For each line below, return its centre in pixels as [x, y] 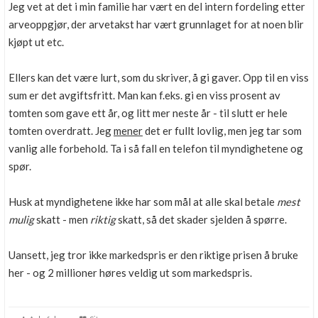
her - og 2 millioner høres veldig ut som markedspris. [130, 273]
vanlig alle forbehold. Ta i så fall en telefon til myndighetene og [156, 148]
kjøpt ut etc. [36, 42]
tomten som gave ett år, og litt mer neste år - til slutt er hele [148, 113]
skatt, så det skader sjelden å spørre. [201, 219]
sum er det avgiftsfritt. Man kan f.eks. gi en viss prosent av [144, 95]
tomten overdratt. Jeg [61, 131]
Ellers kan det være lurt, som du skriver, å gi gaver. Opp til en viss [159, 77]
